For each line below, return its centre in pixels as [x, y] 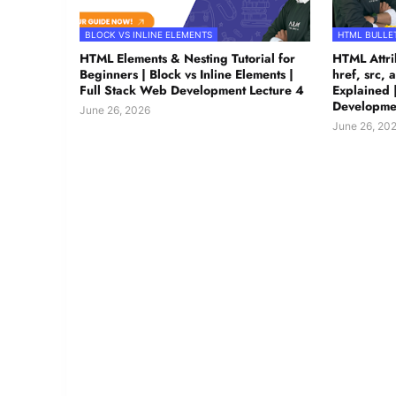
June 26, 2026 [115, 110]
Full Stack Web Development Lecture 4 [192, 91]
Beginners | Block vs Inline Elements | [187, 75]
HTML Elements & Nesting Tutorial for [187, 59]
